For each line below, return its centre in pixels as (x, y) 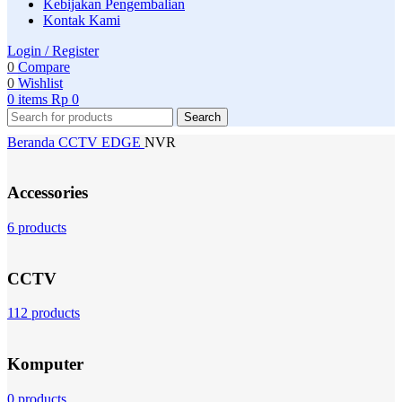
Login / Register (53, 50)
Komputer (45, 364)
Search (202, 117)
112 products (44, 313)
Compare (44, 66)
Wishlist (40, 83)
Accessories (48, 193)
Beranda (33, 142)
